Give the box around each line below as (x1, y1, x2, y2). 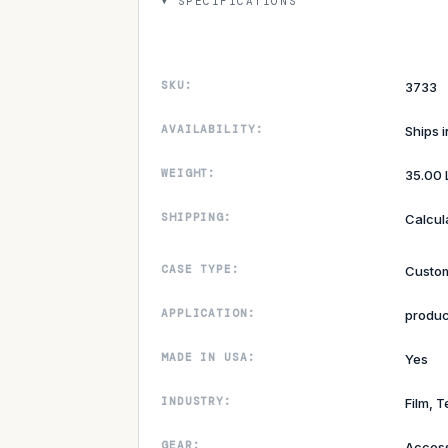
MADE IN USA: (161, 349, 256, 364)
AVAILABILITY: (161, 121, 264, 136)
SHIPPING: (161, 209, 232, 224)
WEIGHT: (161, 165, 217, 180)
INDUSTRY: (161, 393, 232, 408)
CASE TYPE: (161, 261, 240, 276)
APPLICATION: (161, 305, 256, 320)
